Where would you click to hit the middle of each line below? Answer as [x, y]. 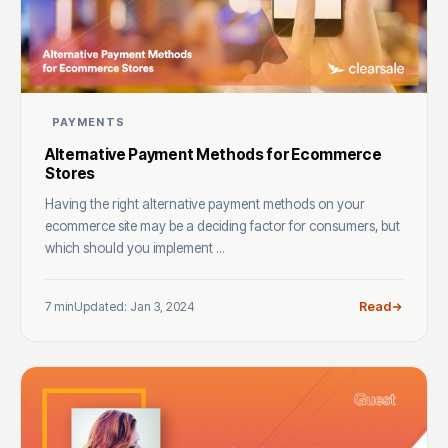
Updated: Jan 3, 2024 [134, 306]
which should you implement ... [135, 248]
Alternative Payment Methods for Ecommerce [213, 155]
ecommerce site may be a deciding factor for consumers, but [222, 226]
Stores [70, 174]
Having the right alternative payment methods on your [205, 204]
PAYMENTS [88, 122]
